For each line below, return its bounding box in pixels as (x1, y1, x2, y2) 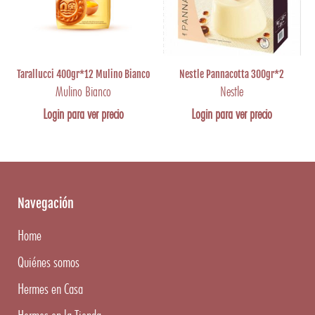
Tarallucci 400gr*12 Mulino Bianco (16, 68, 150, 81)
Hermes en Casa (18, 280, 83, 298)
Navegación (18, 195, 74, 212)
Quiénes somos (18, 253, 79, 271)
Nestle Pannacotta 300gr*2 (179, 68, 285, 81)
